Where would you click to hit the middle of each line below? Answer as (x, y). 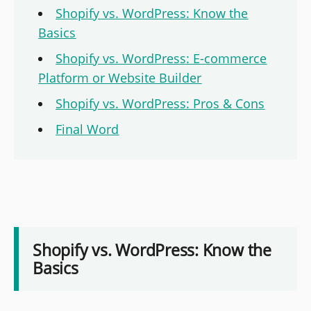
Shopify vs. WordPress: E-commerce (161, 59)
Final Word (87, 129)
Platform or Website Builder (120, 78)
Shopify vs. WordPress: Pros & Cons (160, 104)
